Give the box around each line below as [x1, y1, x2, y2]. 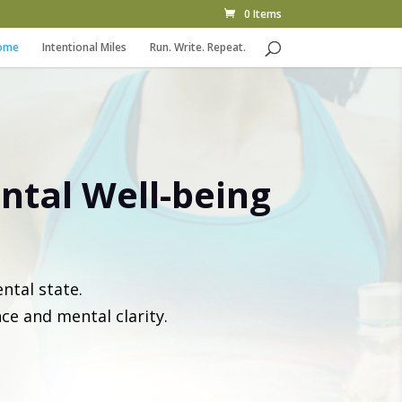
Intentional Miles [41, 39, 127, 55]
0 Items [243, 6, 282, 22]
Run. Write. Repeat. [149, 39, 246, 55]
